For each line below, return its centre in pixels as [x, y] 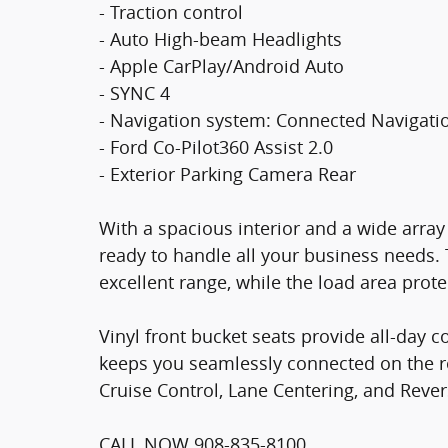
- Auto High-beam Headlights [220, 39]
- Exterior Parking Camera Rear [227, 174]
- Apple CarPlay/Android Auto [221, 66]
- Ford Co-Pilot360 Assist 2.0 [216, 147]
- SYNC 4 [134, 93]
